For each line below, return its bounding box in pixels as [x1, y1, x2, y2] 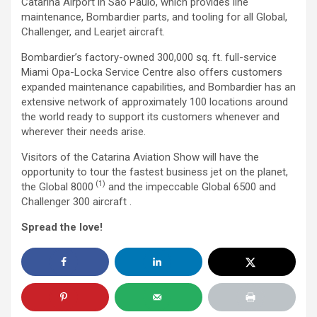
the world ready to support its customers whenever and [21, 110, 279, 123]
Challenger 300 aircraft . [21, 195, 132, 208]
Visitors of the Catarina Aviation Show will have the [21, 151, 259, 163]
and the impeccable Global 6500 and [105, 180, 276, 193]
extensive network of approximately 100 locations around [21, 96, 288, 108]
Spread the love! [21, 221, 103, 234]
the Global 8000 [21, 180, 93, 193]
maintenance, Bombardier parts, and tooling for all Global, [21, 11, 287, 23]
